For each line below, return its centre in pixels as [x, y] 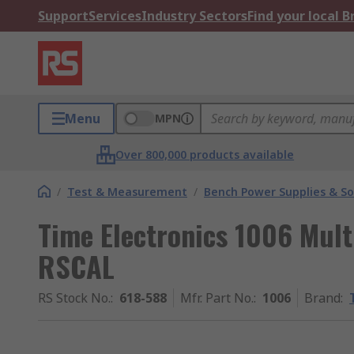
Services [115, 16]
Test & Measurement [127, 192]
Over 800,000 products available [205, 154]
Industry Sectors [194, 16]
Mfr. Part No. [217, 298]
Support [63, 16]
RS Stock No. [74, 298]
